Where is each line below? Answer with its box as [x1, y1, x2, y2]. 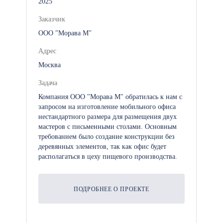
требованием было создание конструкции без [38, 133, 175, 140]
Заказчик [38, 15, 65, 23]
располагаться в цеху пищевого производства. [38, 153, 177, 160]
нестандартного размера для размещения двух [38, 113, 177, 120]
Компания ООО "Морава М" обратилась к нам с [38, 93, 182, 101]
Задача [38, 79, 57, 87]
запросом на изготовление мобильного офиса [38, 103, 176, 111]
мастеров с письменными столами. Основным [38, 123, 177, 130]
